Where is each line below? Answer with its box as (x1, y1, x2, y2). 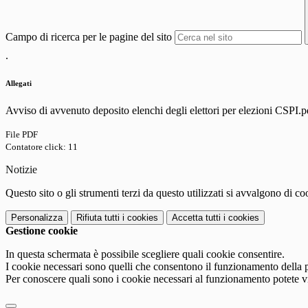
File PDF (5, 129, 38, 140)
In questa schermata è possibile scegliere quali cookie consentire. (5, 248, 285, 261)
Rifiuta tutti (76, 212, 120, 223)
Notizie (5, 164, 37, 176)
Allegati (5, 79, 32, 88)
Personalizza (11, 212, 63, 223)
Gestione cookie (5, 225, 78, 237)
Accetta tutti (172, 212, 221, 223)
